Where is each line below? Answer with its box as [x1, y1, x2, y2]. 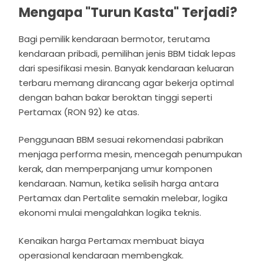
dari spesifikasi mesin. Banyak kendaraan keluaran [19, 61, 235, 74]
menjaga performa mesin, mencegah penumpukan [19, 148, 243, 161]
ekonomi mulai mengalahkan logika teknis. [19, 206, 202, 219]
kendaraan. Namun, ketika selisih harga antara [19, 177, 219, 190]
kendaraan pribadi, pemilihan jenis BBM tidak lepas [19, 47, 236, 60]
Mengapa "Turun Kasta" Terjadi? [19, 3, 238, 22]
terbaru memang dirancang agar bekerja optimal [19, 76, 235, 89]
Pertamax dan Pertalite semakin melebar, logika [19, 192, 228, 205]
